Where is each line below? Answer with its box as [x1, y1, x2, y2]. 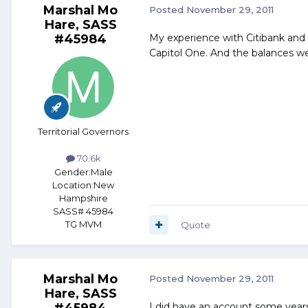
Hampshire [58, 192, 108, 203]
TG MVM [65, 218, 102, 230]
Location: [52, 179, 93, 190]
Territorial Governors [38, 126, 129, 137]
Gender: [54, 166, 91, 177]
